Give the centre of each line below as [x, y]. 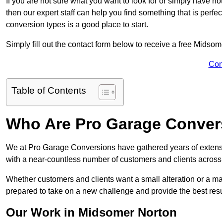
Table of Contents [49, 90]
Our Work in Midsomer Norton [91, 212]
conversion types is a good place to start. [77, 24]
